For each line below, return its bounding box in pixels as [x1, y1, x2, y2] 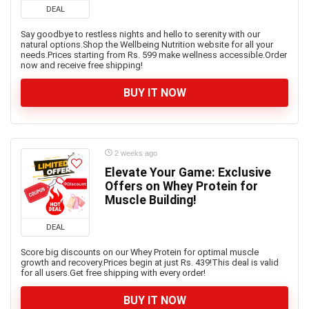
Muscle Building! [105, 193, 197, 207]
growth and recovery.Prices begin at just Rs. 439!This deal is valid [21, 257, 279, 268]
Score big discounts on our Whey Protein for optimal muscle [21, 247, 259, 257]
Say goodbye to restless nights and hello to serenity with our [21, 29, 260, 39]
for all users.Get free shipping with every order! [21, 268, 206, 278]
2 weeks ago [112, 149, 157, 157]
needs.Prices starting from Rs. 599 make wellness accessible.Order [21, 50, 287, 60]
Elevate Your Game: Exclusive [105, 166, 271, 179]
